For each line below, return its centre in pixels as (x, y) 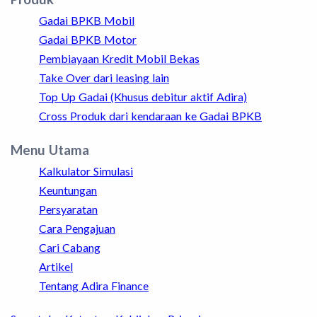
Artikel (56, 266)
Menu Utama (50, 150)
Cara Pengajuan (77, 228)
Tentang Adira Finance (94, 285)
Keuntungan (68, 190)
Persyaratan (68, 209)
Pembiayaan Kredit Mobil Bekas (119, 58)
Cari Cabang (70, 247)
